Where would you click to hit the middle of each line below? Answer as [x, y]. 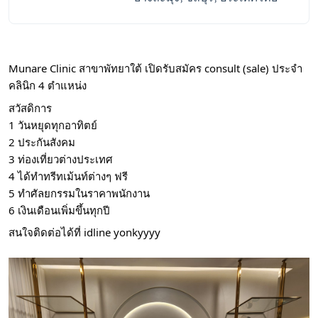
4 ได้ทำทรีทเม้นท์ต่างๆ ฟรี [68, 176]
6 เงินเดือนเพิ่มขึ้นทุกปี [59, 210]
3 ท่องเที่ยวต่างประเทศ [61, 159]
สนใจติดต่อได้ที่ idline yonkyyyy [84, 232]
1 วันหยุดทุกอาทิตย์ [53, 125]
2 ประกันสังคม [42, 142]
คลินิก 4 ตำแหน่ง [48, 86]
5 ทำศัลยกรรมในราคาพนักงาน [79, 193]
